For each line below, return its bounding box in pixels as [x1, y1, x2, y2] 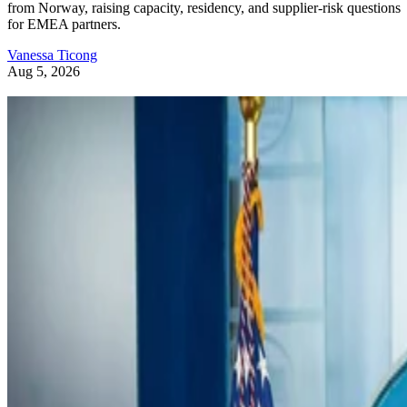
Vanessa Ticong [7, 47, 97, 64]
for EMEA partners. [7, 16, 121, 33]
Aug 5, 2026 [7, 64, 80, 80]
